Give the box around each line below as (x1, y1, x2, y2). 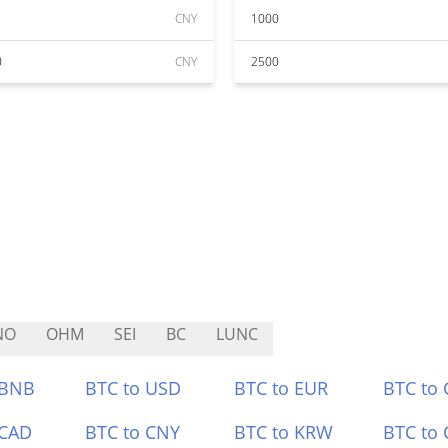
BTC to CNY (85, 420, 181, 444)
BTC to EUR (234, 376, 328, 400)
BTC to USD (85, 376, 182, 400)
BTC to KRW (234, 420, 333, 444)
